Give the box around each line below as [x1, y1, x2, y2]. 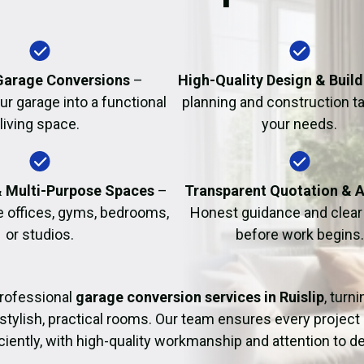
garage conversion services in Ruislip [76, 288, 324, 305]
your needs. [262, 115, 338, 132]
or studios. [6, 226, 75, 243]
